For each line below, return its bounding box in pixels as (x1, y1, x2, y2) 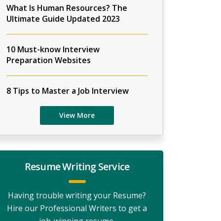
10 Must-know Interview (6, 44, 100, 55)
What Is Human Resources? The (6, 2, 127, 13)
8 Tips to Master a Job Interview (6, 85, 129, 96)
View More (59, 110, 95, 120)
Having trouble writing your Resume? (8, 190, 146, 201)
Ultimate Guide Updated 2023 (6, 13, 120, 24)
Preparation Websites (6, 55, 91, 66)
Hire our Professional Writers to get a (7, 203, 147, 214)
